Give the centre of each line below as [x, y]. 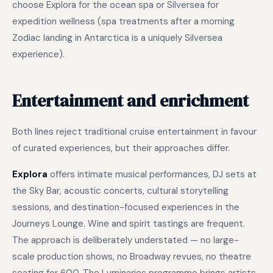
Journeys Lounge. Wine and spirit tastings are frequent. [129, 224]
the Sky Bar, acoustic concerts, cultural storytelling [120, 191]
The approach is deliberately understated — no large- [126, 240]
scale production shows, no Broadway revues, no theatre [132, 257]
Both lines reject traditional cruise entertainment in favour [134, 132]
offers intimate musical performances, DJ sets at [152, 174]
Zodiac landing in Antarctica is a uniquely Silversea [117, 38]
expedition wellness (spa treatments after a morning [123, 21]
